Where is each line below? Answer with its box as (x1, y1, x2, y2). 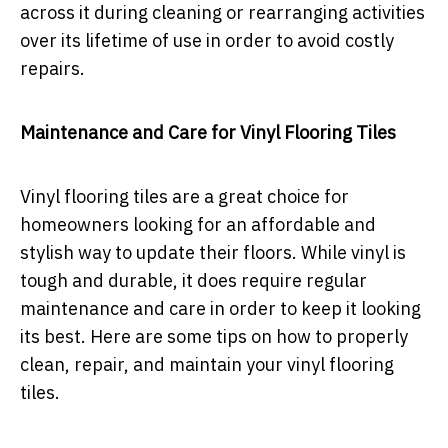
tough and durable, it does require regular (20, 269, 367, 293)
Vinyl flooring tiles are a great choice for (20, 185, 349, 209)
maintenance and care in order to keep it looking (20, 297, 421, 321)
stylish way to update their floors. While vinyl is (20, 241, 406, 265)
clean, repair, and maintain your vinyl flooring (20, 353, 394, 377)
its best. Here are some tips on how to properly (20, 325, 408, 349)
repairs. (20, 57, 85, 81)
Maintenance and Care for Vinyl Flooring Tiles (20, 121, 396, 145)
